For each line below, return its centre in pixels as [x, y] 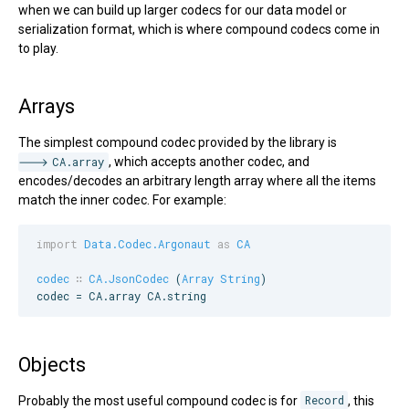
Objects [52, 364]
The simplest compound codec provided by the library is [178, 143]
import [57, 244]
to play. [38, 49]
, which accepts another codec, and [209, 162]
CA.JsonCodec [129, 279]
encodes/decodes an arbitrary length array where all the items [197, 181]
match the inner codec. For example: [122, 200]
